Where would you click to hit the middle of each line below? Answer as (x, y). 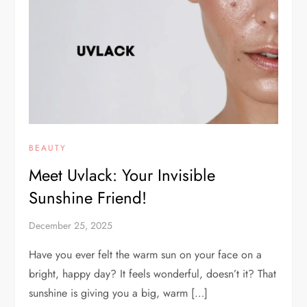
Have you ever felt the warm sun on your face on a (146, 255)
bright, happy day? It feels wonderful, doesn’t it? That (153, 274)
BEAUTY (48, 148)
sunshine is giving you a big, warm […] (119, 293)
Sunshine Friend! (88, 198)
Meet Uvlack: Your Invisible (122, 175)
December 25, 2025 (71, 226)
